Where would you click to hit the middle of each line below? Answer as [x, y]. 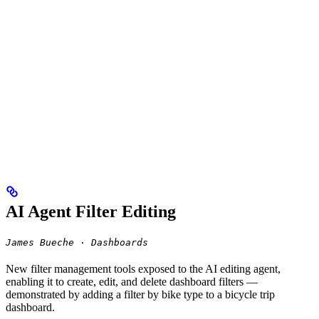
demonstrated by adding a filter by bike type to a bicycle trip [140, 295]
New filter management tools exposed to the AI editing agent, [143, 269]
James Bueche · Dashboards [77, 243]
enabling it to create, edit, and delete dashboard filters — [132, 282]
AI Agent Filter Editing [91, 212]
